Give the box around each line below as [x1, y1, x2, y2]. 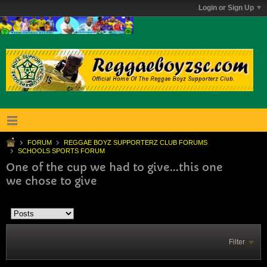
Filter [229, 237, 245, 246]
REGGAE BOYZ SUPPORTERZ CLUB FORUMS [64, 138, 207, 146]
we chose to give [6, 173, 97, 188]
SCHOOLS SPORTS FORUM [18, 147, 105, 154]
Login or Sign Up [198, 4, 254, 12]
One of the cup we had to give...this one [6, 160, 223, 174]
